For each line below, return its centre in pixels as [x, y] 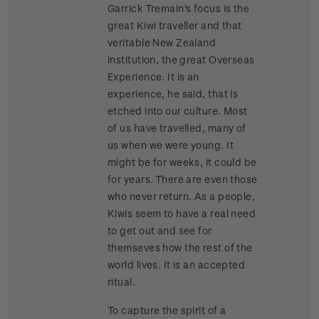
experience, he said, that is [173, 94]
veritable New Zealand [162, 43]
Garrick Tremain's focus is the [179, 9]
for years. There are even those [183, 179]
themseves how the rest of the [180, 248]
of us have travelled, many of [177, 128]
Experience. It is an [153, 77]
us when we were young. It [171, 145]
